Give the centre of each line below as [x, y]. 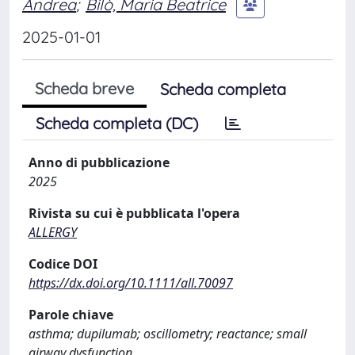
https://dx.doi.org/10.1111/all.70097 [131, 283]
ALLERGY [53, 232]
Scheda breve [84, 88]
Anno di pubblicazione [99, 162]
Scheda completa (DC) [117, 123]
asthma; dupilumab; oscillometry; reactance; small [168, 334]
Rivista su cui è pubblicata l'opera [134, 213]
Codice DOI [63, 264]
